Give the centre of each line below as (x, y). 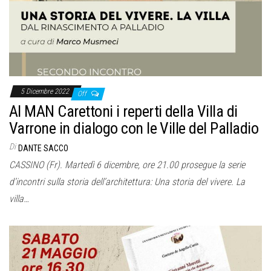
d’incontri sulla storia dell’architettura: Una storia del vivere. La (127, 181)
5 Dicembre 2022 (46, 91)
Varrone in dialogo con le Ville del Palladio (134, 128)
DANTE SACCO (43, 148)
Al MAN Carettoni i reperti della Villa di (123, 111)
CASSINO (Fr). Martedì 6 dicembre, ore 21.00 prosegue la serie (127, 165)
